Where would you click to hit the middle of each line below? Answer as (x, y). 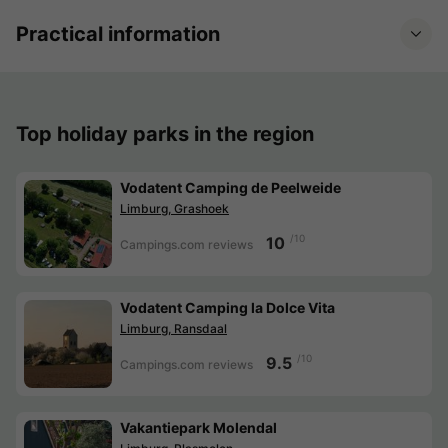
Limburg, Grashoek (174, 209)
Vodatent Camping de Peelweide (230, 188)
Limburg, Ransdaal (173, 329)
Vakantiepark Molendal (198, 428)
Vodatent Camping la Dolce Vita (227, 308)
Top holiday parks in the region (165, 134)
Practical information (118, 34)
